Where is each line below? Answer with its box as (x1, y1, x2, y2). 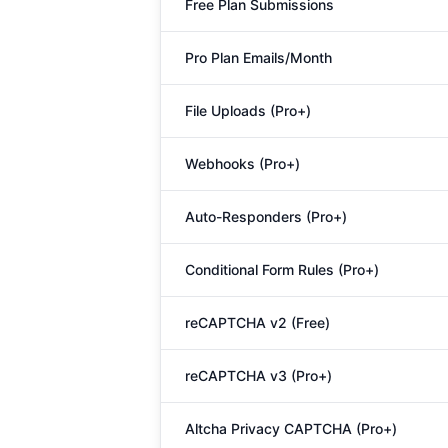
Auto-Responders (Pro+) (185, 208, 347, 225)
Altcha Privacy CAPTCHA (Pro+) (185, 420, 397, 437)
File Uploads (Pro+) (185, 102, 311, 119)
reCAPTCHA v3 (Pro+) (185, 367, 332, 384)
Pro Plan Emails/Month (185, 49, 332, 66)
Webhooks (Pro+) (185, 155, 300, 172)
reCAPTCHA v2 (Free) (185, 314, 330, 331)
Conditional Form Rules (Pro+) (185, 261, 379, 278)
